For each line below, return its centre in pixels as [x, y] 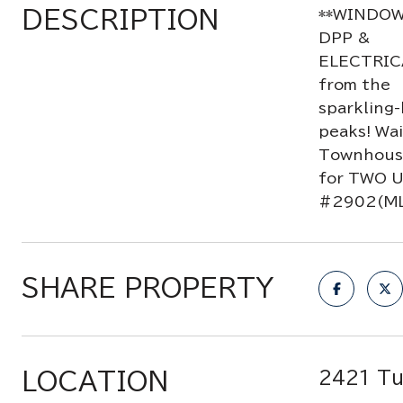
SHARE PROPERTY [148, 287]
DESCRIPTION [120, 19]
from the [354, 85]
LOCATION [95, 381]
